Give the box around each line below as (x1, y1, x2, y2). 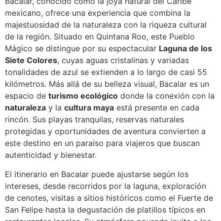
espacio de (5, 91, 48, 101)
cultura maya (64, 103, 114, 113)
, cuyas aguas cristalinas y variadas (57, 55, 189, 66)
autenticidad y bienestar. (5, 150, 97, 160)
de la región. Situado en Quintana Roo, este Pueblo (5, 32, 195, 42)
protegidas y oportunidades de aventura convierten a (5, 126, 206, 137)
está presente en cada (114, 103, 199, 113)
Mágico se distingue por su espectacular (5, 43, 159, 54)
